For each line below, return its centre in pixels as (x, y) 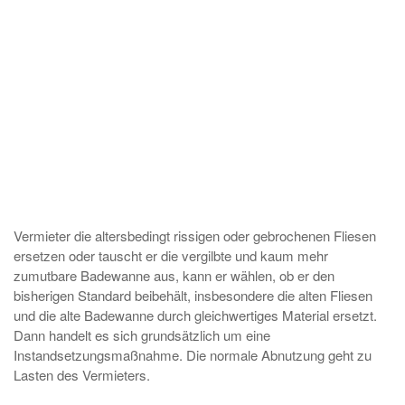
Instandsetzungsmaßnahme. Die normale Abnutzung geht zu (193, 355)
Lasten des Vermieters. (82, 375)
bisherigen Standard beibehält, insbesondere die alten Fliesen (193, 295)
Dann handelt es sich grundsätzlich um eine (142, 335)
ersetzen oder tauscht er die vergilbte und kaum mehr (171, 255)
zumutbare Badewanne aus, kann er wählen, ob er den (174, 275)
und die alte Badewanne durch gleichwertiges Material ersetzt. (195, 315)
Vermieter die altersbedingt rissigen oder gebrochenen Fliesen (195, 235)
